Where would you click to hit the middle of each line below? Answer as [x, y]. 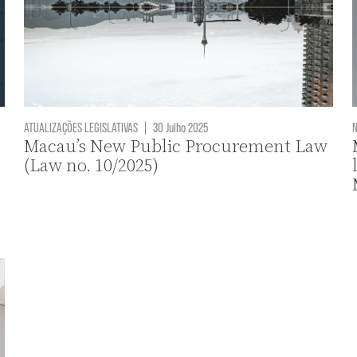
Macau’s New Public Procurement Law [176, 147]
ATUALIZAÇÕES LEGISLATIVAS [81, 127]
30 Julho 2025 [180, 127]
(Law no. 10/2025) [92, 166]
